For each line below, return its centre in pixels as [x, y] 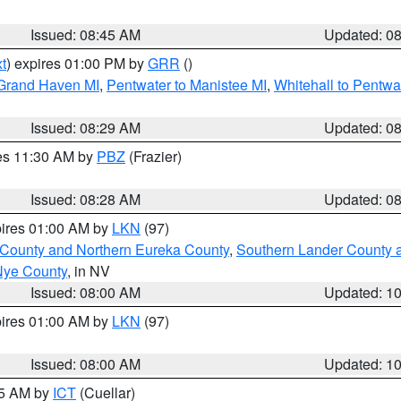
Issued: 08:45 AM [86, 34]
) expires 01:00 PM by [77, 63]
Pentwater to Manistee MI [187, 85]
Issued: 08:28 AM [86, 199]
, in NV [89, 271]
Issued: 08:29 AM [86, 128]
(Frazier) [154, 156]
